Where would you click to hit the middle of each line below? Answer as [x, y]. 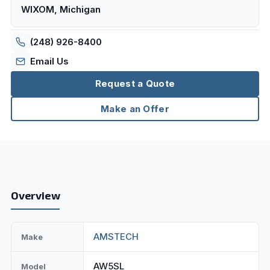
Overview [35, 196]
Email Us [49, 61]
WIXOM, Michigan [61, 10]
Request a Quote [135, 84]
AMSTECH [116, 237]
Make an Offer [135, 108]
